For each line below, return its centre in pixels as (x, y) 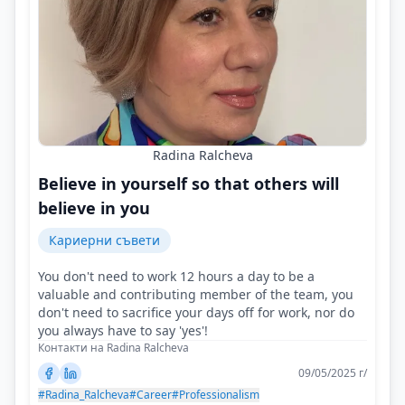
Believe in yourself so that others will (188, 183)
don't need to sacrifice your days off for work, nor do (196, 312)
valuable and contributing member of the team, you (196, 294)
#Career (151, 394)
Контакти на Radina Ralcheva (113, 347)
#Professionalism (216, 394)
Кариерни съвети (104, 240)
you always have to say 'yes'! (123, 330)
